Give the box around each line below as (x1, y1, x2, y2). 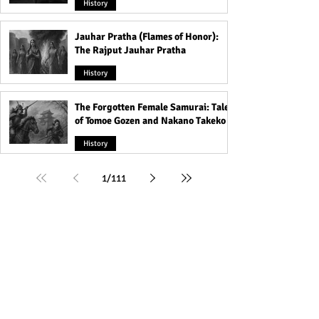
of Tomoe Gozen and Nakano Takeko (75, 114, 226, 127)
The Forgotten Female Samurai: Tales (75, 100, 234, 113)
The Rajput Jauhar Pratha (75, 44, 186, 56)
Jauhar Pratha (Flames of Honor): (75, 31, 219, 43)
